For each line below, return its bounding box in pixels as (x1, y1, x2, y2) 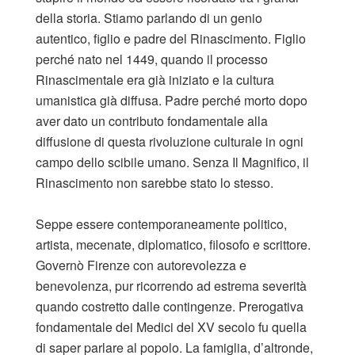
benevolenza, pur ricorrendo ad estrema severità (36, 277, 307, 296)
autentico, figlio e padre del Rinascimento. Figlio (36, 29, 306, 48)
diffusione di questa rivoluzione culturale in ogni (36, 132, 303, 151)
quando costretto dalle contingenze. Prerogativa (36, 297, 303, 316)
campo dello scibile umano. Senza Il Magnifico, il (36, 153, 309, 172)
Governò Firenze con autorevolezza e (36, 256, 246, 275)
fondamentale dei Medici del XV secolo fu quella (36, 318, 307, 337)
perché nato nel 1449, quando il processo (36, 50, 268, 69)
